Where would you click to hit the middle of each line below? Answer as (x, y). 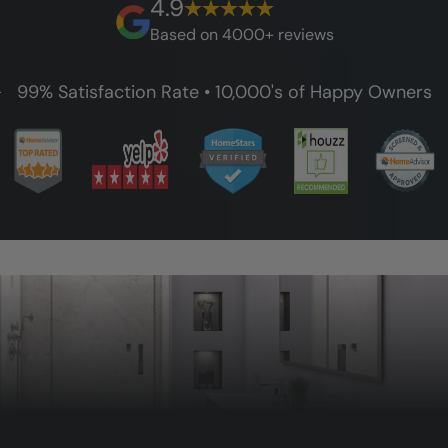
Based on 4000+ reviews (241, 35)
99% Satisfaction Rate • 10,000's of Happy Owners (224, 92)
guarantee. (92, 14)
